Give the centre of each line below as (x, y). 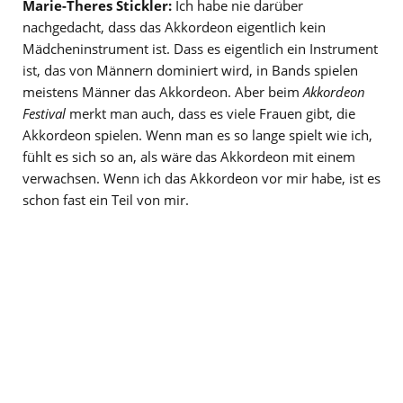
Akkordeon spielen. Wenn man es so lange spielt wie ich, (197, 135)
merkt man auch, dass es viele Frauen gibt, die (210, 114)
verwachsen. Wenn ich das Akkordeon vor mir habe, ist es (201, 179)
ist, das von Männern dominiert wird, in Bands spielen (190, 71)
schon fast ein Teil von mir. (106, 200)
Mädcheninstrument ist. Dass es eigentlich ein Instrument (200, 49)
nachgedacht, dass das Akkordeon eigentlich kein (174, 27)
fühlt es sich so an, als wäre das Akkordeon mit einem (189, 157)
